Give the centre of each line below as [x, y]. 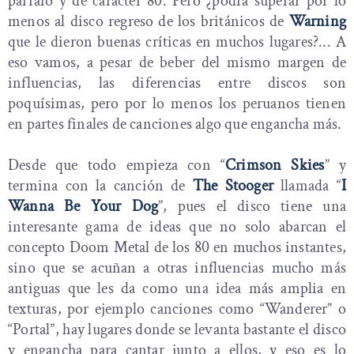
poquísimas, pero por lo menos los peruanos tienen [177, 104]
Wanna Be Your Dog [83, 207]
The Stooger [233, 186]
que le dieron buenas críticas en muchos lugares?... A [177, 42]
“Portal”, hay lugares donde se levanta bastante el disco [177, 330]
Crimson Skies [275, 166]
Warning [317, 22]
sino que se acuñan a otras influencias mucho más [177, 268]
